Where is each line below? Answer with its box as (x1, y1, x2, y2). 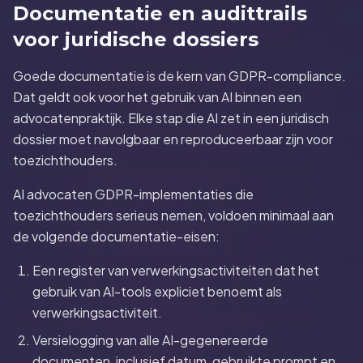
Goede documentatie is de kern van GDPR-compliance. (13, 67, 346, 84)
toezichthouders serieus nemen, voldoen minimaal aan (13, 207, 334, 224)
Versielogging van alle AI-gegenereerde (32, 331, 268, 348)
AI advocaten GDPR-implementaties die (13, 186, 254, 203)
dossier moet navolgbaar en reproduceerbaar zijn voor (13, 130, 333, 147)
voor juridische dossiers (13, 28, 258, 51)
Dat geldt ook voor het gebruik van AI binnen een (13, 88, 301, 105)
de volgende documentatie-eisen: (13, 228, 220, 245)
